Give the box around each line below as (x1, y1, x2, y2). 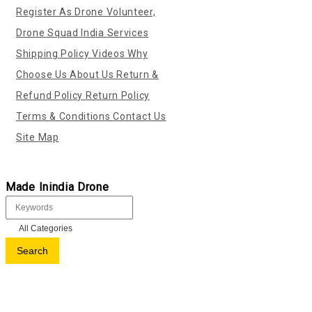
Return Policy (85, 90, 150, 101)
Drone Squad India (16, 27, 107, 38)
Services (107, 27, 149, 38)
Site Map (16, 132, 59, 143)
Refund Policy (16, 90, 86, 101)
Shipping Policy (16, 48, 93, 59)
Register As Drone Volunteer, (16, 6, 156, 17)
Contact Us (113, 111, 166, 122)
